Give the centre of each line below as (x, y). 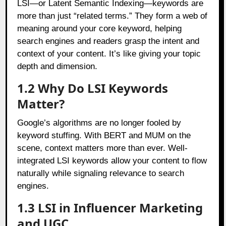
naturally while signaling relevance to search (101, 173)
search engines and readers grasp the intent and (108, 41)
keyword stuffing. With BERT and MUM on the (104, 135)
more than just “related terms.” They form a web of (112, 16)
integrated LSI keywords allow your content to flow (112, 160)
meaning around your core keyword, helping (100, 28)
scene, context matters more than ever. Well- (103, 148)
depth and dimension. (58, 66)
